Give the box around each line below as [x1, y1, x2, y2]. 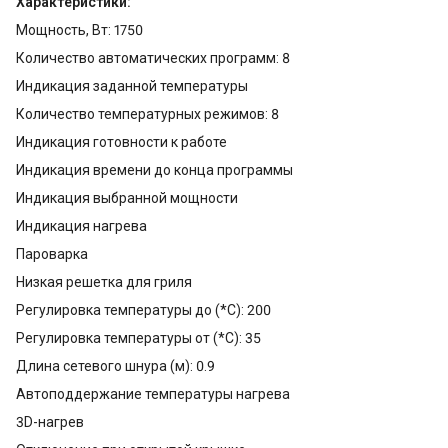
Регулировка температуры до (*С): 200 [16, 301, 271, 318]
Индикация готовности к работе [16, 133, 227, 150]
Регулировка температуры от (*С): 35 [16, 329, 261, 346]
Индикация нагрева [16, 217, 147, 234]
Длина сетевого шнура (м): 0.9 [16, 357, 215, 374]
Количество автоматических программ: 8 [16, 49, 290, 66]
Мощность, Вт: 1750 [16, 21, 143, 38]
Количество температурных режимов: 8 [16, 105, 279, 122]
